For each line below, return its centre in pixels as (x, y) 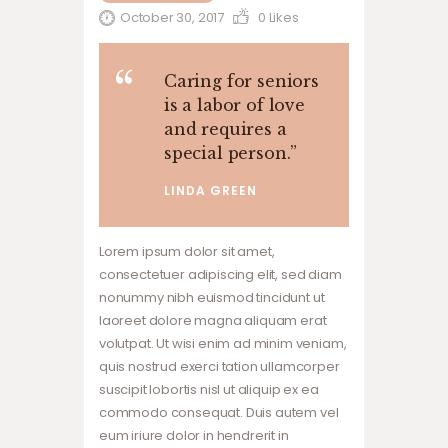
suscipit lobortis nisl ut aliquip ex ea (209, 389)
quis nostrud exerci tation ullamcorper (219, 366)
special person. (227, 152)
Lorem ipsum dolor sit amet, (187, 251)
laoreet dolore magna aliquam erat (213, 320)
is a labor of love (234, 104)
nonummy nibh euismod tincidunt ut (212, 297)
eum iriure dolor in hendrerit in (194, 435)
